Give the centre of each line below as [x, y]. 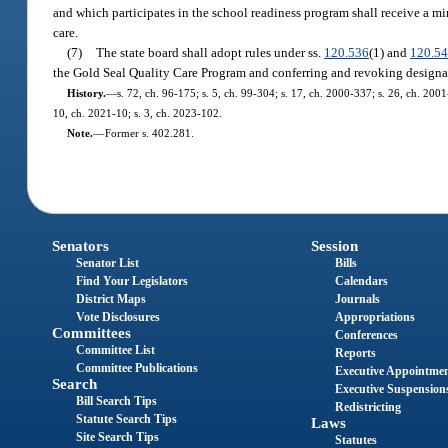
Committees [92, 333]
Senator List [108, 263]
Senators [81, 246]
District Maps [111, 299]
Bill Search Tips [117, 401]
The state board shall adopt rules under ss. [210, 52]
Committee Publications [137, 368]
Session [334, 246]
